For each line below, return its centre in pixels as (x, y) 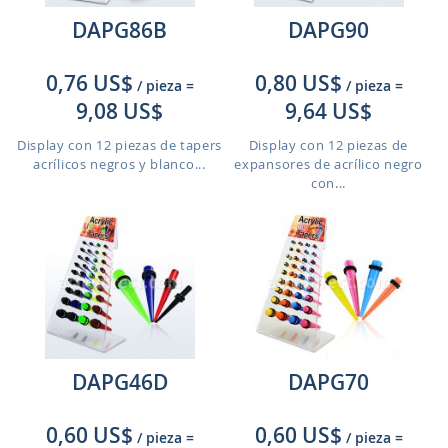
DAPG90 (328, 30)
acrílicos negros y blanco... (119, 164)
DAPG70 (328, 382)
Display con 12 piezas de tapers (119, 145)
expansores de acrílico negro (328, 164)
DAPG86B (119, 30)
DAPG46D (119, 382)
